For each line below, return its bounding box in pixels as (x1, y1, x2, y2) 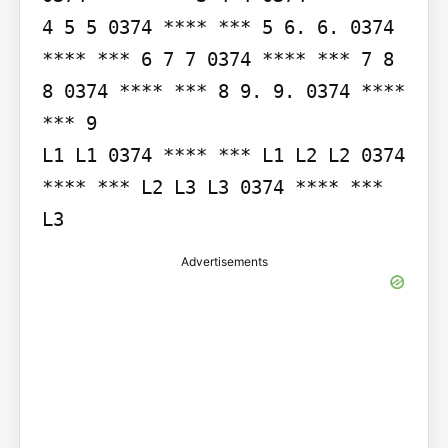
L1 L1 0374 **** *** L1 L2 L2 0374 (41, 143, 405, 166)
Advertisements (180, 253, 268, 269)
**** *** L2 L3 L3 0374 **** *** (41, 175, 383, 198)
